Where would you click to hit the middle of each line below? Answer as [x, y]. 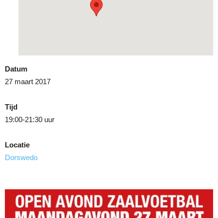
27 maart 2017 [28, 82]
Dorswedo [21, 157]
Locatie [17, 145]
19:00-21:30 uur [30, 119]
